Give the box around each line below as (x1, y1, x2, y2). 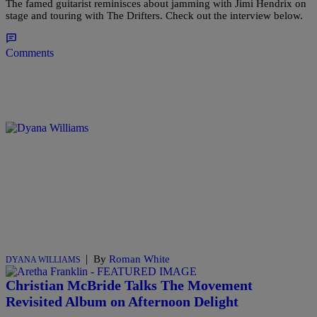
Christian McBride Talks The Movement (6, 277, 253, 293)
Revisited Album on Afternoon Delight (6, 293, 238, 309)
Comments (6, 47, 54, 59)
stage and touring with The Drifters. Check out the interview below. (6, 10, 303, 22)
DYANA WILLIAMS (6, 255, 81, 265)
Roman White (109, 253, 170, 265)
